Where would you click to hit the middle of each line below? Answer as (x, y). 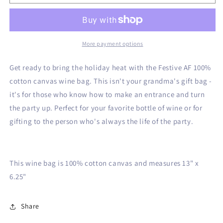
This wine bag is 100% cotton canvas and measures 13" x (104, 163)
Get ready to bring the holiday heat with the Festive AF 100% (111, 67)
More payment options (112, 43)
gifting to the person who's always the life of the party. (102, 121)
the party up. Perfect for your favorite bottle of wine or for (106, 108)
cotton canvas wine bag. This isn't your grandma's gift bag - (111, 81)
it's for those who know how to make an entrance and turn (107, 94)
